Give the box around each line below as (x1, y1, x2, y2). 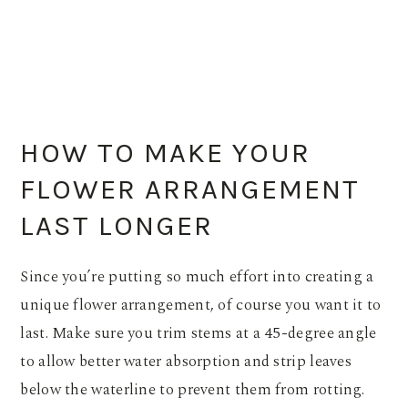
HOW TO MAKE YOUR (20, 137, 311, 170)
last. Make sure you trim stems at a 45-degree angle (20, 321, 377, 346)
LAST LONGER (20, 209, 214, 243)
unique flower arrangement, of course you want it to (20, 293, 382, 318)
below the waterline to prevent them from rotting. (20, 378, 365, 403)
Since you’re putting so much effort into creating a (20, 265, 374, 290)
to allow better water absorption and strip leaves (20, 350, 352, 374)
